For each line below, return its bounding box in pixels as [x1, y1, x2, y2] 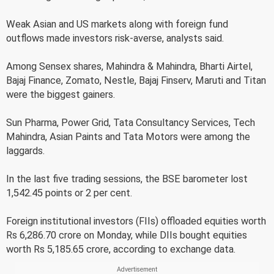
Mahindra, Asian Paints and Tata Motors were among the [6, 130, 250, 143]
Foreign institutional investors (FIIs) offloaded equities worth [6, 215, 266, 227]
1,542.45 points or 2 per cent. [6, 187, 132, 199]
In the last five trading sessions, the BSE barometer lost [6, 172, 248, 185]
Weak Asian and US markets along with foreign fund [6, 18, 228, 30]
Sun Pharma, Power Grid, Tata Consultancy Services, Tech [6, 116, 255, 128]
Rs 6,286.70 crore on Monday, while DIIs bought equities [6, 229, 247, 241]
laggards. [6, 144, 45, 157]
